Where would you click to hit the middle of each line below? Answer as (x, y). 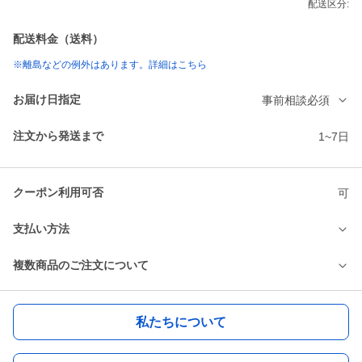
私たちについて (181, 322)
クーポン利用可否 (58, 193)
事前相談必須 (296, 100)
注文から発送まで (58, 136)
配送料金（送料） (58, 39)
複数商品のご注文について (81, 265)
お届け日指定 (47, 100)
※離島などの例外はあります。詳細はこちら (110, 65)
